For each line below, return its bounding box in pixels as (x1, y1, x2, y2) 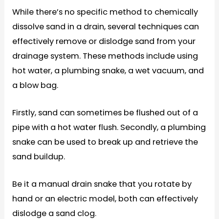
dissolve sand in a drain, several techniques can (12, 21, 199, 32)
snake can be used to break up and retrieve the (12, 136, 198, 148)
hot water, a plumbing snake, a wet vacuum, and (12, 65, 204, 76)
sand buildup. (12, 151, 66, 162)
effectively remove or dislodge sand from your (12, 35, 196, 47)
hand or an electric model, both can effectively (12, 193, 198, 204)
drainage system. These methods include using (12, 50, 198, 62)
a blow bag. (12, 79, 59, 91)
